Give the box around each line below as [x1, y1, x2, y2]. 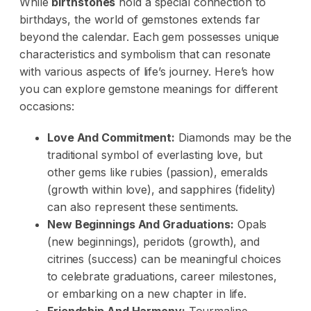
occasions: [19, 99, 75, 114]
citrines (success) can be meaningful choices [47, 252, 281, 267]
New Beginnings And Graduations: [47, 217, 234, 232]
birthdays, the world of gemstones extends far [19, 12, 260, 27]
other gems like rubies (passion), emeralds [47, 165, 268, 180]
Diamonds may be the [175, 131, 292, 145]
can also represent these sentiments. [47, 200, 239, 215]
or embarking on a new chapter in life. [47, 287, 247, 301]
